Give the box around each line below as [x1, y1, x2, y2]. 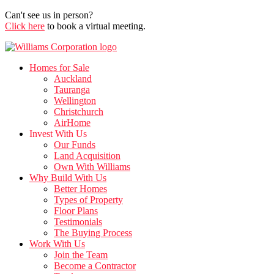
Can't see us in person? [5, 10, 93, 20]
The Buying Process [54, 228, 132, 238]
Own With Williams [54, 161, 130, 172]
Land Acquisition [54, 150, 120, 161]
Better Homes [54, 183, 107, 194]
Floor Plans [54, 206, 98, 216]
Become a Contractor [54, 261, 136, 271]
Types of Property [54, 194, 123, 205]
